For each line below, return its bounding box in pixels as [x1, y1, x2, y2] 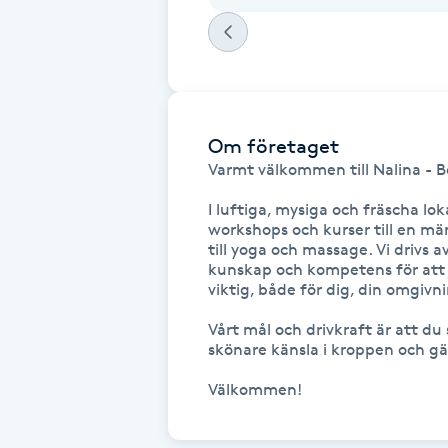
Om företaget [208, 133, 339, 158]
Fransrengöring [12, 74, 126, 93]
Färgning [12, 410, 79, 429]
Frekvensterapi [12, 130, 123, 149]
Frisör [12, 298, 52, 317]
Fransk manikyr [12, 18, 126, 37]
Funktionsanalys [12, 354, 133, 373]
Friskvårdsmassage [12, 242, 152, 261]
